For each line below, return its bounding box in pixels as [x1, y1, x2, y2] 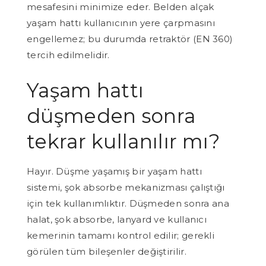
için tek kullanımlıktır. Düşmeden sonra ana [27, 197, 229, 209]
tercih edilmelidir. [27, 49, 110, 61]
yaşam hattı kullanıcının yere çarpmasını [27, 17, 215, 28]
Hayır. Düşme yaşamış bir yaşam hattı [27, 165, 202, 177]
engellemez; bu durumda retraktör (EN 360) [27, 33, 233, 45]
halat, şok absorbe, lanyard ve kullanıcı [27, 213, 207, 225]
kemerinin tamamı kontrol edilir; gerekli [27, 229, 214, 241]
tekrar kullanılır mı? [27, 129, 220, 153]
